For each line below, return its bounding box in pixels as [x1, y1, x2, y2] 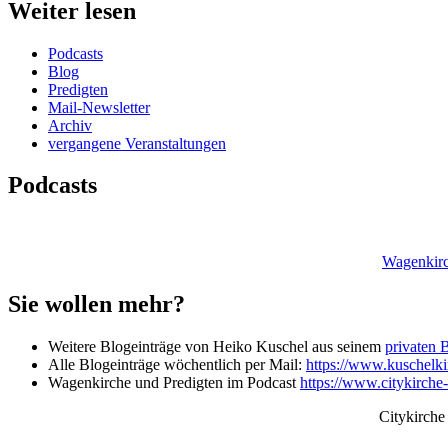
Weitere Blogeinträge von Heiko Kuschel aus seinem [48, 338, 385, 356]
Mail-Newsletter [48, 98, 150, 116]
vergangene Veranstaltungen [48, 134, 226, 152]
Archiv [48, 116, 92, 134]
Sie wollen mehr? [8, 291, 185, 318]
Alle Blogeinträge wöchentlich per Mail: [48, 356, 306, 374]
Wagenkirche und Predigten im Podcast [48, 374, 300, 392]
